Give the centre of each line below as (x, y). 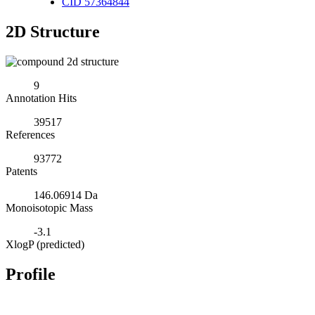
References (30, 134)
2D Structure (53, 31)
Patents (21, 171)
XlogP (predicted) (45, 244)
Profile (31, 274)
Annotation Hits (41, 98)
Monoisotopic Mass (49, 207)
